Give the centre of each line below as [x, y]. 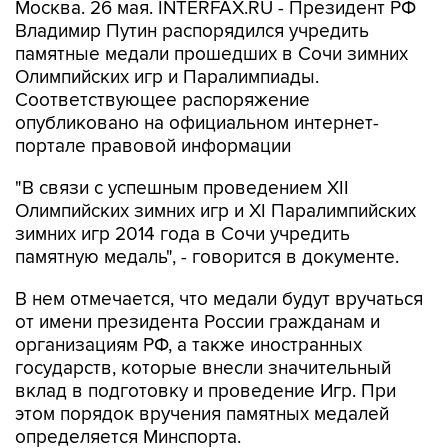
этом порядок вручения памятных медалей [202, 414]
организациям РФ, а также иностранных [188, 345]
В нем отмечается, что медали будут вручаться [219, 299]
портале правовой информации [153, 146]
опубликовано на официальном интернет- [197, 123]
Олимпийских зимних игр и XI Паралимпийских [215, 211]
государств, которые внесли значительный [203, 368]
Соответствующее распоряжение [162, 100]
